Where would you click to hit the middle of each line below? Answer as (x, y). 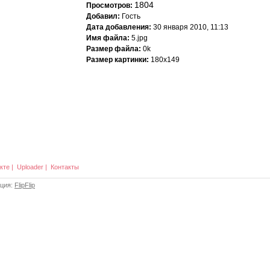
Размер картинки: (118, 60)
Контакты (65, 167)
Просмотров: (109, 5)
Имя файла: (108, 38)
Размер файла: (114, 49)
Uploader (30, 167)
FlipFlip (25, 185)
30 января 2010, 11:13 (190, 27)
